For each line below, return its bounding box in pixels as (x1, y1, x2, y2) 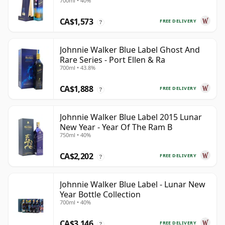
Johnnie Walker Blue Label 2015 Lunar (60, 111, 202, 123)
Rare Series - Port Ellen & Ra (60, 54, 165, 66)
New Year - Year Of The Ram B (60, 122, 172, 133)
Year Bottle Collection (60, 189, 141, 200)
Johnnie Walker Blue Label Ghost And (60, 44, 200, 56)
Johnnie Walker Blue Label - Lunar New (60, 179, 205, 190)
